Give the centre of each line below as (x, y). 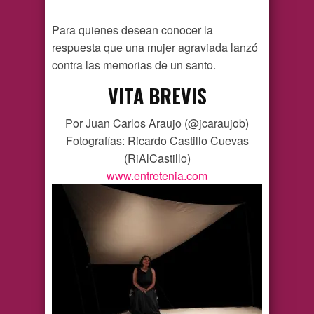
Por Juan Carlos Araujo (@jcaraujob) (157, 123)
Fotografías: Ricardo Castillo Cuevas (157, 141)
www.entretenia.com (157, 176)
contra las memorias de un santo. (134, 65)
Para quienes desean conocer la (132, 30)
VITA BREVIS (157, 96)
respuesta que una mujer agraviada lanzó (155, 48)
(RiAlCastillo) (157, 158)
